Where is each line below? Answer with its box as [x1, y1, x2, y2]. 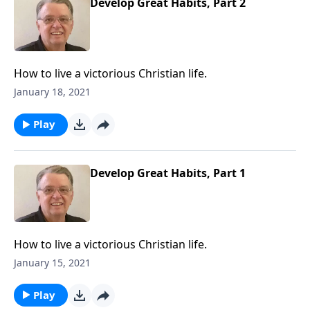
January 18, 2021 [14, 85, 91, 98]
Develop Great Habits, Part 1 [90, 165, 246, 181]
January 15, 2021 [14, 255, 91, 269]
